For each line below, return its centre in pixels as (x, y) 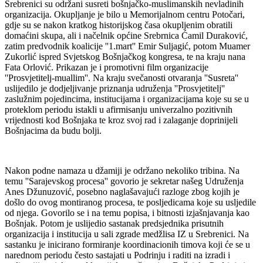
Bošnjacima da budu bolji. (53, 130)
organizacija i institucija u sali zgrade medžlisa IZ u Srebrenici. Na (127, 234)
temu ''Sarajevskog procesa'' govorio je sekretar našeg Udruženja (124, 181)
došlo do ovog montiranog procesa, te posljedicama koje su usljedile (130, 202)
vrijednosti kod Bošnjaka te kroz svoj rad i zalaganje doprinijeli (121, 120)
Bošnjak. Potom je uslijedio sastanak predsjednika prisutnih (114, 223)
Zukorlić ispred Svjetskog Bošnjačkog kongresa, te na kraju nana (125, 56)
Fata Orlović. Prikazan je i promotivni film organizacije (107, 67)
